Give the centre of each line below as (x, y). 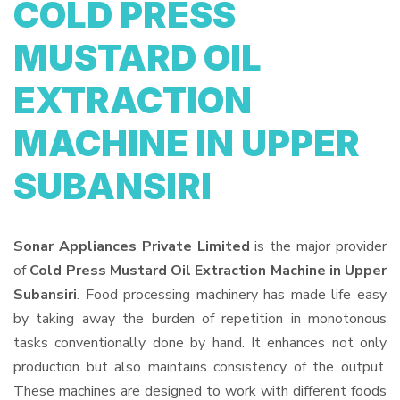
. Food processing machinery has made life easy (232, 295)
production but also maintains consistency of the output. (200, 367)
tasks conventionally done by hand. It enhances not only (200, 343)
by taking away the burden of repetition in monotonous (200, 319)
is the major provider (318, 246)
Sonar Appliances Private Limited (132, 246)
